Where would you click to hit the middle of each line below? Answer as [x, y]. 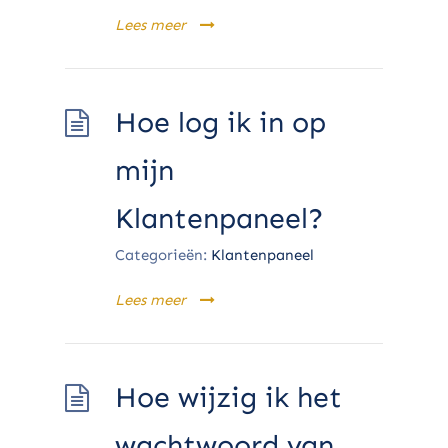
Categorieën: [161, 255]
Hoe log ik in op [220, 123]
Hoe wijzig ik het [228, 398]
